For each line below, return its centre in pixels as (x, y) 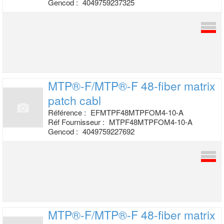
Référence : (68, 112)
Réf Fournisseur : (77, 122)
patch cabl (74, 100)
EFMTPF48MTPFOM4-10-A (137, 112)
